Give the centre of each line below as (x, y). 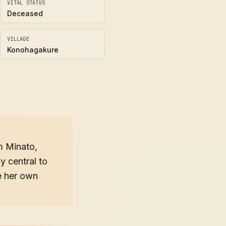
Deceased (25, 13)
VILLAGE (18, 39)
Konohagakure (33, 50)
